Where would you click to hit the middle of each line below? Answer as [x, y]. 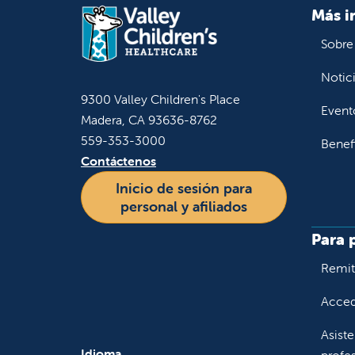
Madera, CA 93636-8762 [149, 119]
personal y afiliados [184, 206]
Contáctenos [118, 160]
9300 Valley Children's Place [160, 99]
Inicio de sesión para [184, 188]
